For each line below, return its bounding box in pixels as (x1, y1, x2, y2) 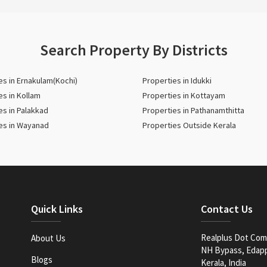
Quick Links (31, 202, 83, 216)
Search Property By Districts (39, 40, 228, 60)
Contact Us (200, 202, 253, 216)
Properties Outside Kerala (142, 120, 236, 131)
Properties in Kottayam (142, 90, 225, 101)
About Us (31, 232, 66, 244)
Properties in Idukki (142, 75, 212, 86)
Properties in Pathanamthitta (142, 105, 244, 116)
